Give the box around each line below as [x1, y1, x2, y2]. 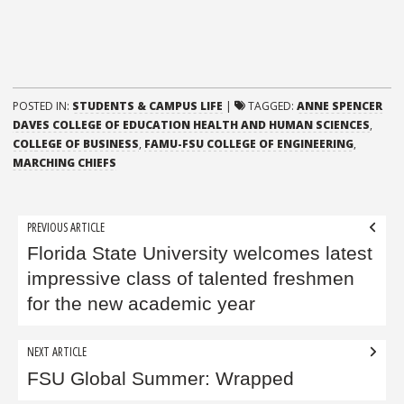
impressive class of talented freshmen [27, 268, 355, 290]
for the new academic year [27, 293, 256, 316]
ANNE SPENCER [297, 97, 382, 114]
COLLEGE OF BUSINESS [13, 135, 139, 151]
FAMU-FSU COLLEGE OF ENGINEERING [144, 135, 353, 151]
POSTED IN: [13, 97, 72, 114]
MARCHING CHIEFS [13, 154, 116, 170]
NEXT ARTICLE [27, 343, 87, 361]
